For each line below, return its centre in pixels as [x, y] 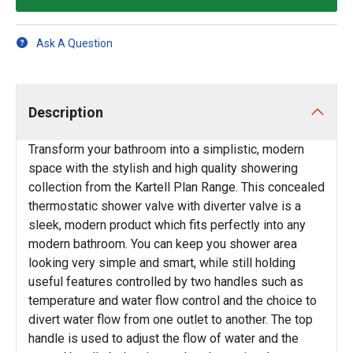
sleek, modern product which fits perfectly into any [167, 225]
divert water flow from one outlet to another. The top [171, 320]
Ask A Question [74, 43]
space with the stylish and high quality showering [163, 168]
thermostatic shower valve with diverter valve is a [165, 206]
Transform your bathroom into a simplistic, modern [166, 149]
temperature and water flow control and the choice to [173, 301]
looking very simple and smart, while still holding [162, 263]
